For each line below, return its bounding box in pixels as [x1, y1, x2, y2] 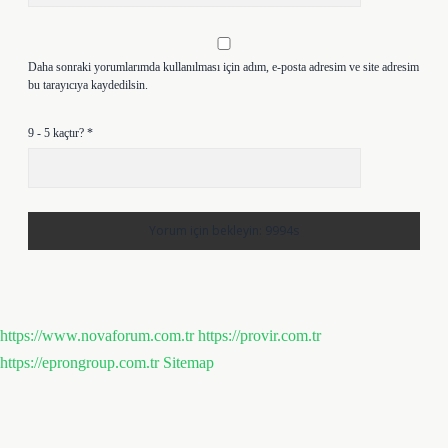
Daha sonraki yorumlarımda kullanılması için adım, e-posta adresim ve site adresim [28, 59, 419, 74]
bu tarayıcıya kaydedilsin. [28, 77, 148, 92]
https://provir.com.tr [198, 326, 321, 344]
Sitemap [163, 353, 214, 371]
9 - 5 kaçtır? [28, 125, 87, 140]
